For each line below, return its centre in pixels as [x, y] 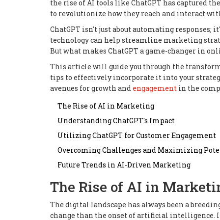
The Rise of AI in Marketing [106, 106]
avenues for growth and [91, 88]
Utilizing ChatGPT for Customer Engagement [137, 135]
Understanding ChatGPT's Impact [116, 120]
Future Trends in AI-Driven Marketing [124, 165]
